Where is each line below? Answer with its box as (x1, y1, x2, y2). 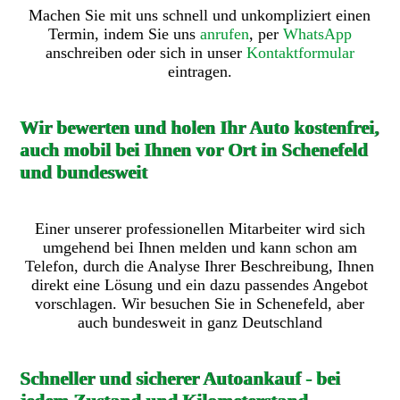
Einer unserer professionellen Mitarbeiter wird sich (34, 220, 365, 238)
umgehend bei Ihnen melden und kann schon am (42, 238, 357, 257)
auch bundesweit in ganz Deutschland (77, 313, 322, 332)
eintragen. (167, 62, 232, 81)
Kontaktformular (246, 44, 354, 62)
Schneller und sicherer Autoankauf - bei (20, 368, 341, 390)
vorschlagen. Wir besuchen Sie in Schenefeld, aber (35, 295, 365, 313)
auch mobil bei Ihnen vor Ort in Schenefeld (20, 139, 369, 162)
